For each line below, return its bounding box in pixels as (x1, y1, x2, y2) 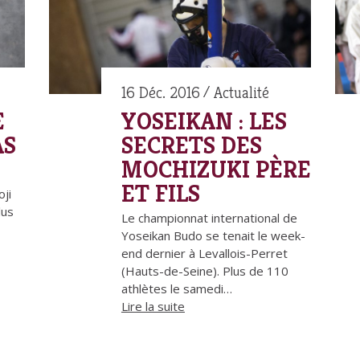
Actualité (213, 83, 269, 104)
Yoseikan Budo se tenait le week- (121, 227, 305, 244)
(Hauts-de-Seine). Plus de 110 (121, 263, 288, 280)
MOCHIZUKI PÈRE (121, 154, 311, 186)
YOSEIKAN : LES (121, 106, 287, 137)
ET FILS (121, 178, 200, 210)
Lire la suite (121, 298, 185, 315)
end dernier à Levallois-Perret (121, 245, 288, 262)
